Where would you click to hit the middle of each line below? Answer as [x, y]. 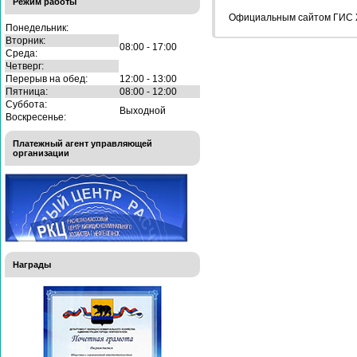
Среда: [22, 53]
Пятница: [27, 91]
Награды [32, 264]
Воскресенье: [36, 117]
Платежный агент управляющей [82, 143]
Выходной [143, 110]
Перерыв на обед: [47, 78]
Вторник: [25, 40]
